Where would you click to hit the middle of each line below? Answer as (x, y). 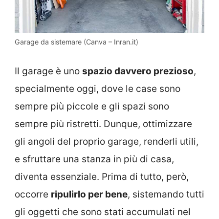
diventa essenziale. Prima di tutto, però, (102, 176)
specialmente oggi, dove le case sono (98, 88)
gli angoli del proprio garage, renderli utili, (107, 141)
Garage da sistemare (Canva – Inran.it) (77, 42)
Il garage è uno (48, 71)
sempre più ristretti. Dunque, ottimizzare (103, 124)
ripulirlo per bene (89, 194)
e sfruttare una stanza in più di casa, (94, 159)
